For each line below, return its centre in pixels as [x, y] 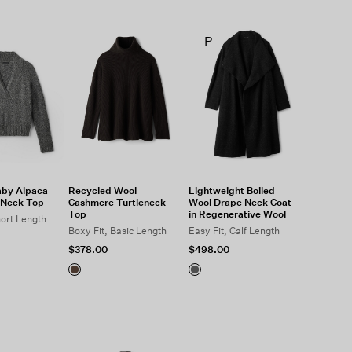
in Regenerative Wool [238, 214]
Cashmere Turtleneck [117, 202]
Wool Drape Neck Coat [240, 202]
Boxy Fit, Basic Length [117, 231]
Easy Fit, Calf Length [235, 231]
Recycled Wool [102, 191]
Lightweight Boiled [232, 191]
